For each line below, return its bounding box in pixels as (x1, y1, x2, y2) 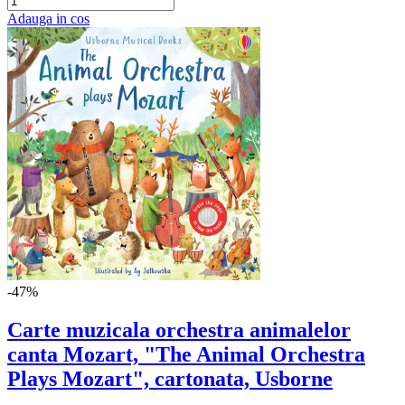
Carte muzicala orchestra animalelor (7, 318, 351, 342)
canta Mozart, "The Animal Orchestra (7, 343, 365, 366)
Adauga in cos (7, 11, 89, 27)
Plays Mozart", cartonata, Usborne (7, 367, 333, 391)
